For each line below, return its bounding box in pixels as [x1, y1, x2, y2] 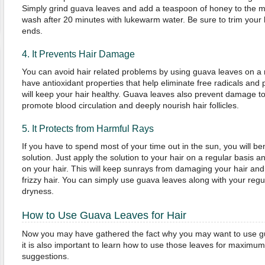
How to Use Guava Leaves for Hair [21, 209, 186, 221]
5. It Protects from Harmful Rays [21, 124, 154, 134]
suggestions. [21, 251, 69, 261]
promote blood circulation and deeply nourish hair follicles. [21, 101, 239, 110]
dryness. [21, 186, 54, 196]
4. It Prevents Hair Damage [21, 49, 135, 59]
